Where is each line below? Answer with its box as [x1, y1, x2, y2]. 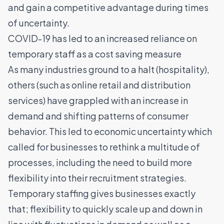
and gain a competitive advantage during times [8, 1, 208, 13]
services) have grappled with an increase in [8, 94, 188, 106]
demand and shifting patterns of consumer [8, 110, 188, 121]
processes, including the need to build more [8, 156, 192, 168]
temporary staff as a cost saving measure [8, 48, 181, 59]
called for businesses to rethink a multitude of [8, 141, 200, 152]
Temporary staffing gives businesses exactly [8, 187, 195, 199]
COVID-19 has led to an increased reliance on [8, 32, 197, 44]
